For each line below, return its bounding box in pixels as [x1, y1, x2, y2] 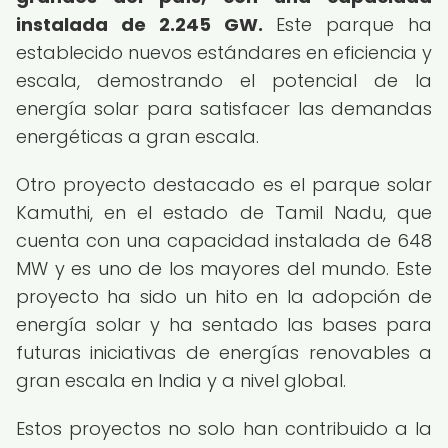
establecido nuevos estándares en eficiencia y [16, 40, 432, 65]
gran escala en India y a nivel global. [16, 368, 346, 393]
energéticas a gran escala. [16, 124, 259, 149]
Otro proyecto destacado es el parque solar [16, 172, 432, 197]
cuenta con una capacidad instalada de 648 [16, 228, 432, 253]
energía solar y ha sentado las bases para [16, 312, 432, 337]
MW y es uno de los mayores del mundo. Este [16, 256, 432, 281]
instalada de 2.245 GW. [16, 12, 263, 37]
